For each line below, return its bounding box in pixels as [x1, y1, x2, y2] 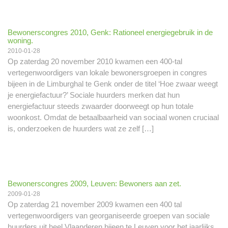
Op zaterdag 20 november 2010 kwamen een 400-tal [8, 56, 182, 66]
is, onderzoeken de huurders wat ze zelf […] [8, 124, 154, 133]
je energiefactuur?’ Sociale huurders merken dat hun [8, 90, 180, 99]
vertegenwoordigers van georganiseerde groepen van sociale [8, 211, 210, 220]
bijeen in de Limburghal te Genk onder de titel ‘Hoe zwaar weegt [8, 79, 218, 88]
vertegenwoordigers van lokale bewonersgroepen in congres [8, 68, 207, 77]
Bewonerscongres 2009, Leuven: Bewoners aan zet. [8, 179, 181, 188]
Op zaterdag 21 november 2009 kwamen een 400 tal [8, 200, 182, 209]
